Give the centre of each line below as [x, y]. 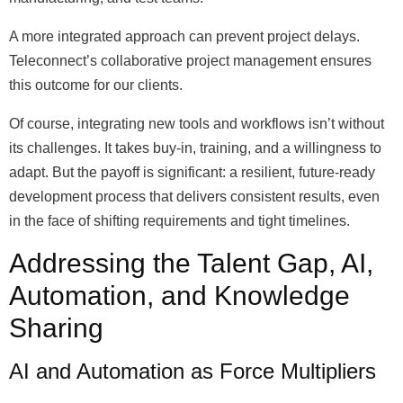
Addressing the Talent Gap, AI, [191, 263]
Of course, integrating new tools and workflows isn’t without [197, 124]
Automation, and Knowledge [179, 296]
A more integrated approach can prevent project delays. [184, 36]
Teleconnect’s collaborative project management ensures [190, 61]
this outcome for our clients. [96, 85]
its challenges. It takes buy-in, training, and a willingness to [195, 148]
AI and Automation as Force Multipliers [193, 371]
